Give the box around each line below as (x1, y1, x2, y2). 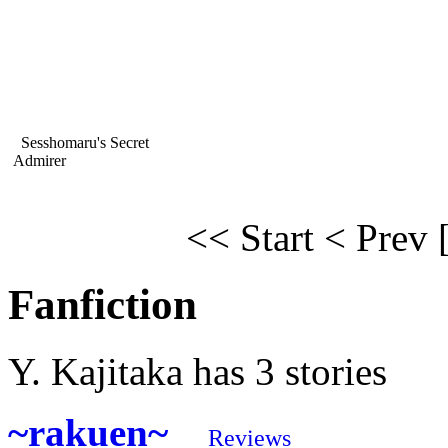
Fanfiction (8, 281, 197, 329)
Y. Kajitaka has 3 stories (8, 350, 387, 394)
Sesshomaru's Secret (17, 134, 149, 152)
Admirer (13, 152, 66, 170)
